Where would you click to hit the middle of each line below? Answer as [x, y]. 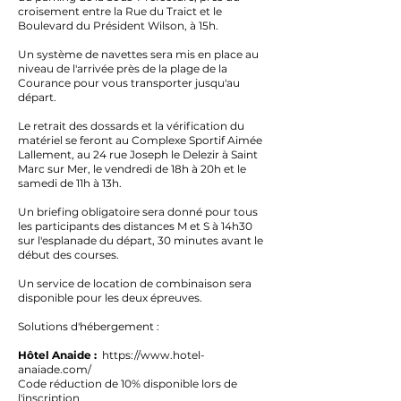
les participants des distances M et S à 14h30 [135, 226]
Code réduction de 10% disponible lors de [128, 384]
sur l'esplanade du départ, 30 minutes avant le [141, 240]
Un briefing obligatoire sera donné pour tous [138, 212]
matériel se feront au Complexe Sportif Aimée [140, 140]
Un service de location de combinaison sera [135, 283]
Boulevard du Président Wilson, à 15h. [118, 26]
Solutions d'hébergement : [89, 326]
